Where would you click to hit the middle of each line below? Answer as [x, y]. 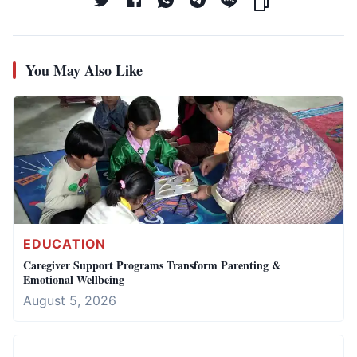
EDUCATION [65, 243]
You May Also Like [84, 70]
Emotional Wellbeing [74, 279]
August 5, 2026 [70, 300]
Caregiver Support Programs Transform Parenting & [152, 265]
